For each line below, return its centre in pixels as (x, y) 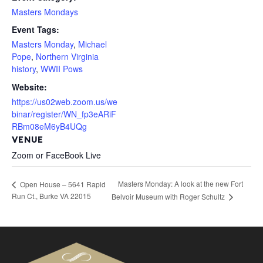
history (24, 69)
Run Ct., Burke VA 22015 (51, 196)
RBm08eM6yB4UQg (49, 126)
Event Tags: (36, 30)
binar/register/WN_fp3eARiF (64, 114)
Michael (92, 44)
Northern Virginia (67, 57)
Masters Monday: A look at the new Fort (180, 184)
